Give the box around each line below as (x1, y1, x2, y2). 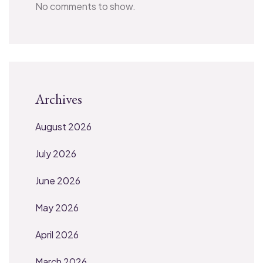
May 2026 (35, 201, 79, 214)
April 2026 (35, 228, 79, 241)
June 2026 (35, 174, 80, 187)
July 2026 (35, 147, 76, 160)
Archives (35, 89, 82, 108)
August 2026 (35, 120, 92, 133)
